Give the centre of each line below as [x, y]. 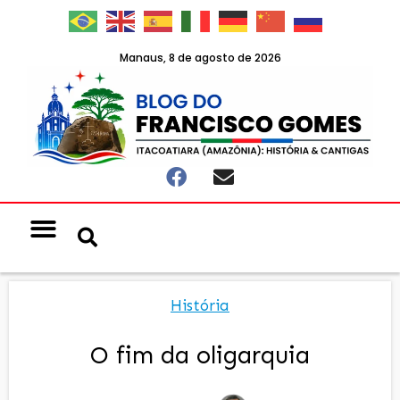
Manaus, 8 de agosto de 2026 [200, 57]
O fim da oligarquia [200, 355]
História [200, 305]
